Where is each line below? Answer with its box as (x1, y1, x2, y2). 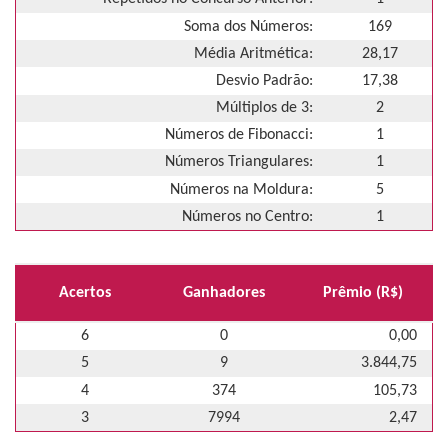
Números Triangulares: (165, 154, 313, 171)
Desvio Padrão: (216, 72, 313, 89)
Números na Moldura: (170, 181, 313, 198)
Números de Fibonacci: (165, 127, 313, 144)
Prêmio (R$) (323, 285, 404, 302)
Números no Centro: (182, 208, 313, 225)
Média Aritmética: (194, 45, 313, 62)
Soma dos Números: (184, 18, 313, 35)
